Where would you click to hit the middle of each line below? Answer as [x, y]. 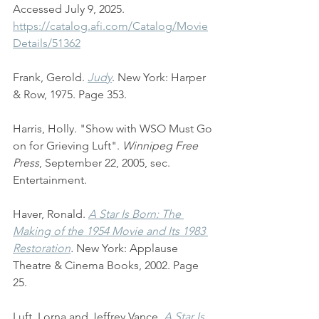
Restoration [42, 249]
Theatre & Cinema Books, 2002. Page [107, 266]
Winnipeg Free [162, 146]
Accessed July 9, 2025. [70, 9]
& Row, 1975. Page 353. [70, 95]
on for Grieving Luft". [68, 146]
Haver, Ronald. [51, 214]
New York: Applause [129, 249]
